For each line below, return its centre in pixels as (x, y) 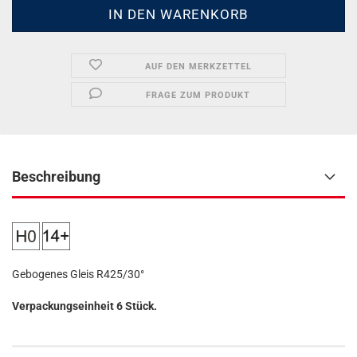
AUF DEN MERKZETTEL (198, 67)
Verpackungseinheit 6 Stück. (84, 306)
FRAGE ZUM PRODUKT (198, 95)
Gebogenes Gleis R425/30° (78, 274)
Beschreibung (56, 177)
